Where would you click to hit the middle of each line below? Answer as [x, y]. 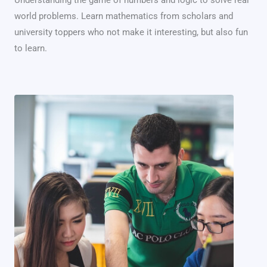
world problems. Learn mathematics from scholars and [124, 16]
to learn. [31, 48]
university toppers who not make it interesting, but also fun [131, 32]
